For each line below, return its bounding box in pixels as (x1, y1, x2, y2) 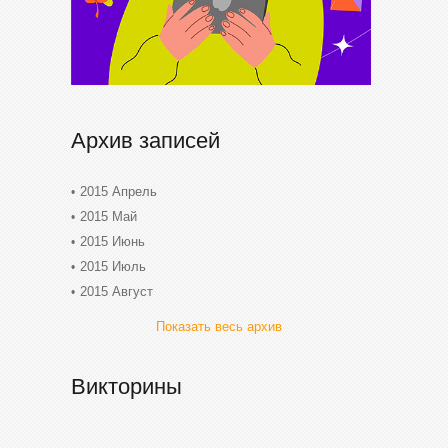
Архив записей (71, 128, 220, 153)
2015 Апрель (80, 184, 157, 199)
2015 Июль (80, 259, 146, 274)
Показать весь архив (155, 319, 282, 334)
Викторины (71, 374, 182, 399)
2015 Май (80, 209, 137, 224)
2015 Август (80, 284, 153, 299)
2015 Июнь (80, 234, 145, 249)
